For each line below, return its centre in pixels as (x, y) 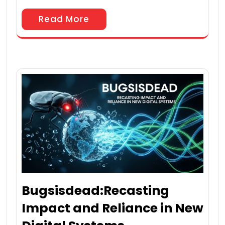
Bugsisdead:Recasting (95, 191)
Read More (64, 19)
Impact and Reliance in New (113, 208)
